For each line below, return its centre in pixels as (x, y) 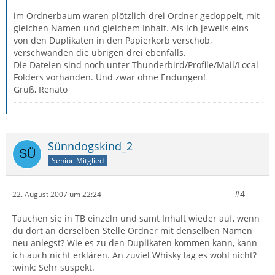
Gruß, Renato (41, 89)
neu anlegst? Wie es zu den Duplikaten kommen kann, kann (135, 243)
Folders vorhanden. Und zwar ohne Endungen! (110, 77)
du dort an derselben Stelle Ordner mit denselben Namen (132, 230)
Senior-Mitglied (78, 160)
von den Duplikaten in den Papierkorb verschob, (113, 40)
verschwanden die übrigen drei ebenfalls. (100, 52)
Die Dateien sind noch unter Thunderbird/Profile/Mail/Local (136, 65)
